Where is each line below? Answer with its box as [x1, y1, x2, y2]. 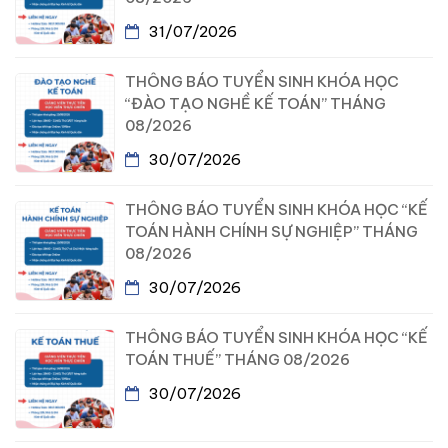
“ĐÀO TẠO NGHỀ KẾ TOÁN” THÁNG [125, 93, 386, 113]
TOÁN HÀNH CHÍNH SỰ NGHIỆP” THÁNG [125, 221, 418, 241]
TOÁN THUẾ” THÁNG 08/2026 [125, 349, 350, 369]
